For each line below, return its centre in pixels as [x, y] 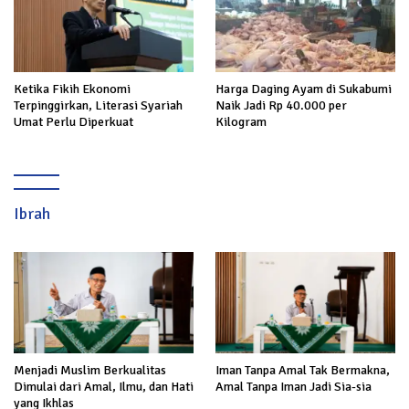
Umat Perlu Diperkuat [73, 122]
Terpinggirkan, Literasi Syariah [98, 106]
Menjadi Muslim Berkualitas [90, 371]
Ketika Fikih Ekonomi [72, 89]
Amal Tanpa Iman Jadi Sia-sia [294, 387]
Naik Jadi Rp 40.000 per [281, 106]
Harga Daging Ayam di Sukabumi [304, 89]
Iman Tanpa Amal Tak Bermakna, [303, 371]
